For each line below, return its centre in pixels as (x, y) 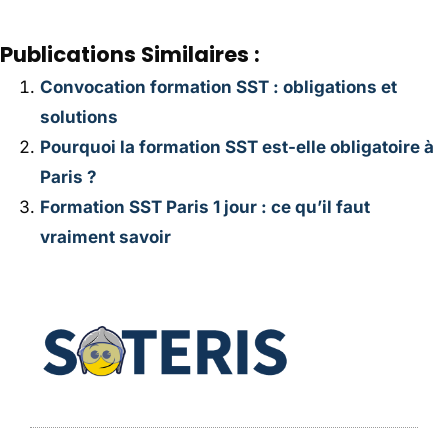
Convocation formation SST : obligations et (218, 86)
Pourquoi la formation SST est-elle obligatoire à (237, 146)
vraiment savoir (105, 236)
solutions (79, 116)
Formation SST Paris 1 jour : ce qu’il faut (205, 206)
